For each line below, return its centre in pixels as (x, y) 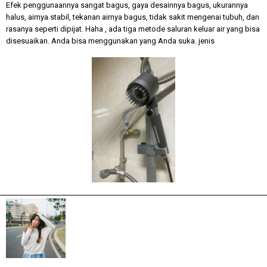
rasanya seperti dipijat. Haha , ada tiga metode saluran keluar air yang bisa (133, 29)
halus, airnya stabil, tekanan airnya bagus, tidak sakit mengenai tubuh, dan (133, 17)
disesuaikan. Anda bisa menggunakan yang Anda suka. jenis (110, 41)
